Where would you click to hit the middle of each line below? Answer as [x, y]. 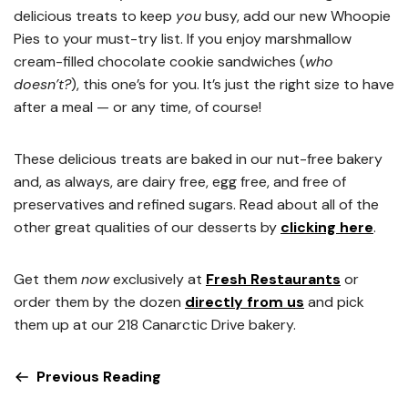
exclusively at [158, 279]
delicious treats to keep [95, 16]
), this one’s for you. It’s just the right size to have [233, 84]
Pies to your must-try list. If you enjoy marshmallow [183, 39]
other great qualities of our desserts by [147, 227]
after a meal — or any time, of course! [138, 107]
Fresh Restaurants [273, 279]
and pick [334, 302]
